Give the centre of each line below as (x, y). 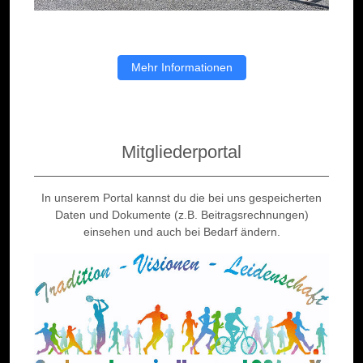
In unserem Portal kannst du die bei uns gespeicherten (181, 198)
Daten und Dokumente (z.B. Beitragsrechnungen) (181, 215)
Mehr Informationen (181, 68)
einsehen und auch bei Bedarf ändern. (181, 232)
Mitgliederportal (181, 152)
